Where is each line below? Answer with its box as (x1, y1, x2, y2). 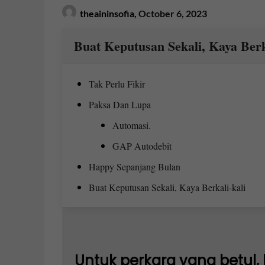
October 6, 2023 (138, 8, 207, 19)
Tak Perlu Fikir (88, 77, 145, 90)
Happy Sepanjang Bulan (88, 160, 180, 173)
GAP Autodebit (112, 140, 172, 152)
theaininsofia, (79, 8, 138, 19)
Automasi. (112, 119, 151, 131)
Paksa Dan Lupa (88, 98, 151, 111)
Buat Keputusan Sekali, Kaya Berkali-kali (88, 181, 245, 193)
